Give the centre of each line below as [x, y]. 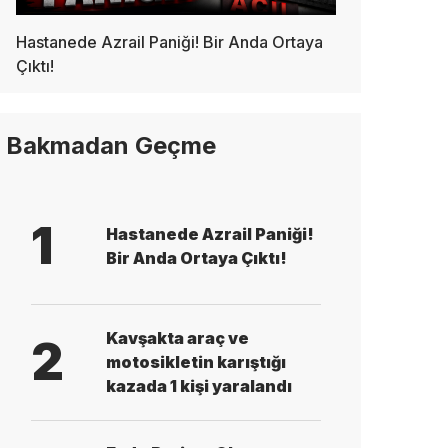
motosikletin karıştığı [196, 362]
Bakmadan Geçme [111, 145]
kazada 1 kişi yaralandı [199, 386]
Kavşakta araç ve [177, 338]
